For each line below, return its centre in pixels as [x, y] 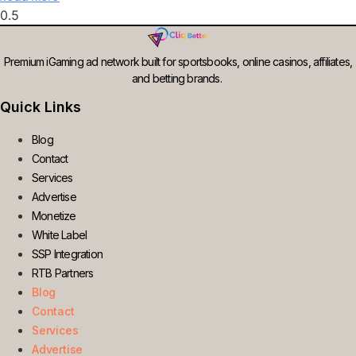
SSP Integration [67, 253]
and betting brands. [178, 78]
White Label [60, 234]
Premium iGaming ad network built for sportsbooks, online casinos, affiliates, [178, 61]
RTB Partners [63, 273]
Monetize [54, 215]
